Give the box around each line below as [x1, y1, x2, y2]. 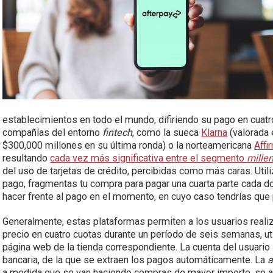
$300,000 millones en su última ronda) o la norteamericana [2, 140, 255, 151]
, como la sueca [132, 127, 202, 138]
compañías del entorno [2, 127, 103, 138]
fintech [102, 127, 133, 138]
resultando [2, 152, 51, 164]
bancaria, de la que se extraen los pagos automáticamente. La [2, 254, 268, 266]
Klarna [201, 127, 228, 138]
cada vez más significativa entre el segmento [50, 152, 247, 164]
